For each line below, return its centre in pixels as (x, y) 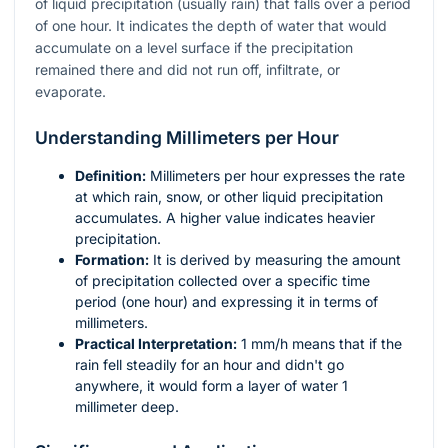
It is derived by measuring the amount (275, 260)
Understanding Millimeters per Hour (187, 138)
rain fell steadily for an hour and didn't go (209, 365)
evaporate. (70, 92)
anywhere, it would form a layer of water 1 (211, 386)
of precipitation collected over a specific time (222, 281)
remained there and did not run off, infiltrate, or (187, 70)
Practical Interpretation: (156, 344)
